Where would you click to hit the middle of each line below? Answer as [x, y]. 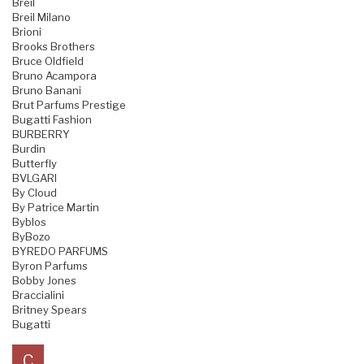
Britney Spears [50, 310]
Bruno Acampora [54, 76]
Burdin [29, 149]
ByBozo [31, 237]
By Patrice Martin [56, 208]
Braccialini [38, 295]
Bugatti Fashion [52, 120]
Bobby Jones [44, 281]
